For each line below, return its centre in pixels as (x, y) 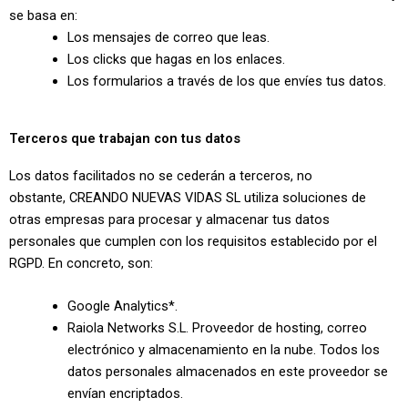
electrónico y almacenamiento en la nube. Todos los (223, 350)
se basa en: (43, 16)
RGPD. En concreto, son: (81, 263)
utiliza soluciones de (303, 197)
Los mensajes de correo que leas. (168, 38)
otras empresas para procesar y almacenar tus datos (169, 219)
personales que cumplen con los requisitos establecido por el (193, 241)
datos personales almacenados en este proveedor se (227, 372)
